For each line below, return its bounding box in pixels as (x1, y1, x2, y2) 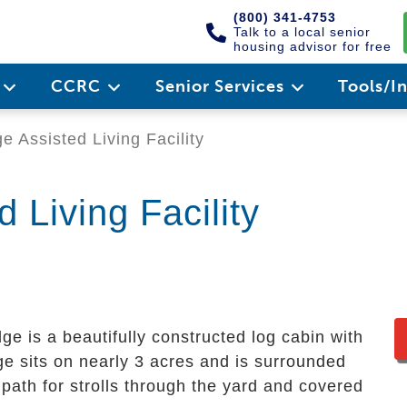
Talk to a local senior (233, 25, 371, 39)
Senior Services (154, 76, 289, 96)
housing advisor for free (233, 39, 392, 54)
